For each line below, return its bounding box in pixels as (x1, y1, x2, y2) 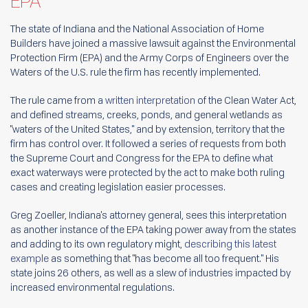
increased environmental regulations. (10, 280, 175, 294)
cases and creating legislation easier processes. (10, 180, 225, 193)
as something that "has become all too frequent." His (49, 252, 279, 265)
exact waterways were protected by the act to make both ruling (10, 166, 285, 179)
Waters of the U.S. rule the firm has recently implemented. (10, 65, 261, 78)
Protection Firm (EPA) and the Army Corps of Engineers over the (10, 51, 289, 64)
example (10, 252, 49, 265)
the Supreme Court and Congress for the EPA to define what (10, 151, 273, 164)
